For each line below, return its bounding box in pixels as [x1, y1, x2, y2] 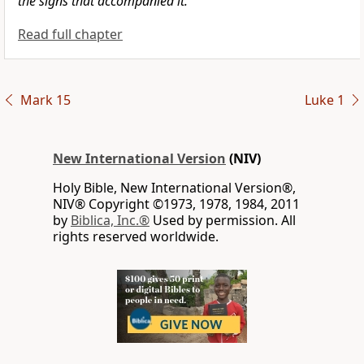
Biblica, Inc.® [71, 211, 149, 230]
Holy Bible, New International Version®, [53, 179, 296, 197]
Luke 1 [304, 91, 344, 110]
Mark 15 [19, 91, 71, 110]
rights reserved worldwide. [53, 227, 219, 246]
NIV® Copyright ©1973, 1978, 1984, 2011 [53, 195, 300, 214]
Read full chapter [18, 25, 123, 44]
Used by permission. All [149, 211, 296, 230]
